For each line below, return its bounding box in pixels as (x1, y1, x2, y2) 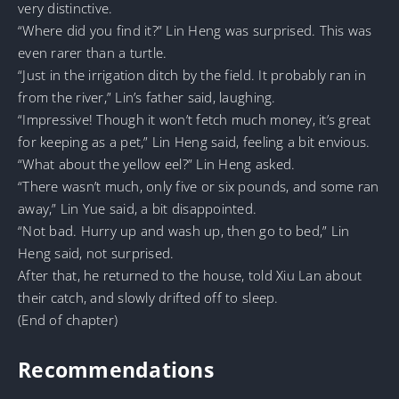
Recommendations (18, 355, 214, 384)
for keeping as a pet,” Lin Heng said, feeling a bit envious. (18, 132, 370, 151)
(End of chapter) (18, 310, 118, 329)
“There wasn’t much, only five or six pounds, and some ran (18, 176, 379, 195)
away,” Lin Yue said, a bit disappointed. (18, 199, 257, 217)
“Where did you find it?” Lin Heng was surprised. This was (18, 20, 372, 39)
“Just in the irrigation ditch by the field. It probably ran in (18, 65, 366, 84)
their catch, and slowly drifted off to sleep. (18, 288, 279, 306)
